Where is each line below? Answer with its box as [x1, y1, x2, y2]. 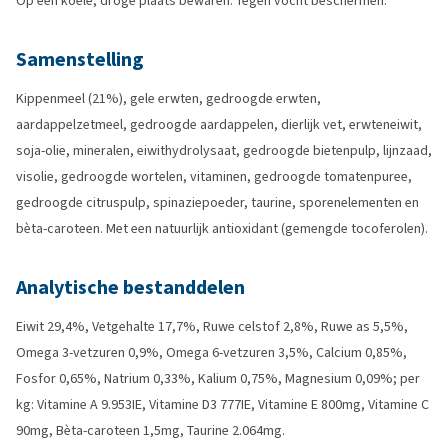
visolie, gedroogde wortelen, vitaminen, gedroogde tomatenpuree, [16, 167, 412, 186]
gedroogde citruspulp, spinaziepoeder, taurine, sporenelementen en [16, 193, 419, 212]
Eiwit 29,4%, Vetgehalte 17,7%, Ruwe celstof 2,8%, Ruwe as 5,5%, [16, 317, 408, 336]
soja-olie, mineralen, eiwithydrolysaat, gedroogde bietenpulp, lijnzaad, [16, 141, 432, 160]
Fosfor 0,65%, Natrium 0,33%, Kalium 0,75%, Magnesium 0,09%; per [16, 369, 420, 388]
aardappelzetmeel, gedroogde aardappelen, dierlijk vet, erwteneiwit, [16, 115, 422, 134]
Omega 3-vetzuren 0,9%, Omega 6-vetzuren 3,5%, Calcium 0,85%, [16, 343, 407, 362]
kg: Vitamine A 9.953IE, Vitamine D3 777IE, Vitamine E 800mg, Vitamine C [16, 395, 429, 414]
